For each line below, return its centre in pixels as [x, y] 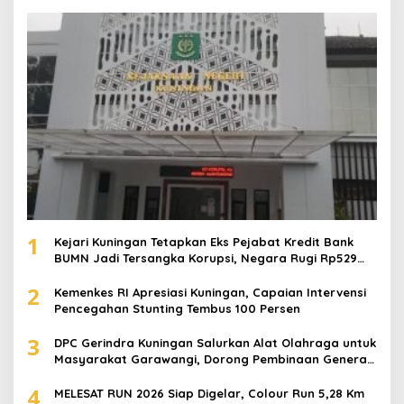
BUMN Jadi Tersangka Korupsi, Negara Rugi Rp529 [206, 258]
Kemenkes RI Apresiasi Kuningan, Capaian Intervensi [210, 293]
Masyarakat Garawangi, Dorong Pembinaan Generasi [215, 359]
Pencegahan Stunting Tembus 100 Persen [177, 309]
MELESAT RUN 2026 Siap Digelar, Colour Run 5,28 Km [209, 394]
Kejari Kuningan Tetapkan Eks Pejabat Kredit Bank [204, 242]
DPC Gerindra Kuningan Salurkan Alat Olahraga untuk [215, 343]
